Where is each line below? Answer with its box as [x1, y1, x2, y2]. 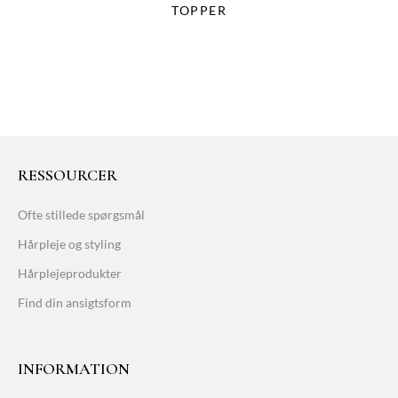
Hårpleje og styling [18, 236, 121, 252]
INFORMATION [18, 359, 130, 379]
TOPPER [171, 3, 227, 19]
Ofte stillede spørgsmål [18, 207, 145, 223]
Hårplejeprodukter [18, 266, 122, 282]
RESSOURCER [18, 165, 117, 186]
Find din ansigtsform [18, 295, 131, 311]
